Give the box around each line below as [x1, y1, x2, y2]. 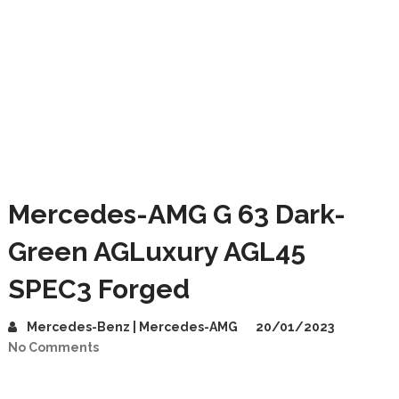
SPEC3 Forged [7, 273, 190, 305]
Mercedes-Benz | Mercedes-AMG [26, 320, 238, 334]
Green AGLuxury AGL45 [7, 236, 305, 267]
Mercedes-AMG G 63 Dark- [7, 199, 346, 230]
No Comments [7, 340, 99, 354]
